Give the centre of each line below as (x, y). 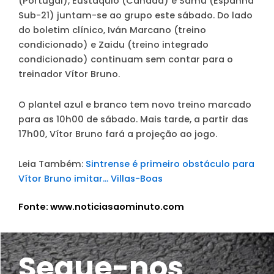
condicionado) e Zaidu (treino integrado (113, 45)
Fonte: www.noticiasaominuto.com (101, 206)
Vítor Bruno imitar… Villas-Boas (91, 179)
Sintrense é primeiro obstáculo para (170, 164)
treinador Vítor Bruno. (69, 74)
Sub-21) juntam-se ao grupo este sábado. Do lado (135, 16)
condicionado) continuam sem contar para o (126, 60)
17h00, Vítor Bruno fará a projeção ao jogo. (118, 134)
